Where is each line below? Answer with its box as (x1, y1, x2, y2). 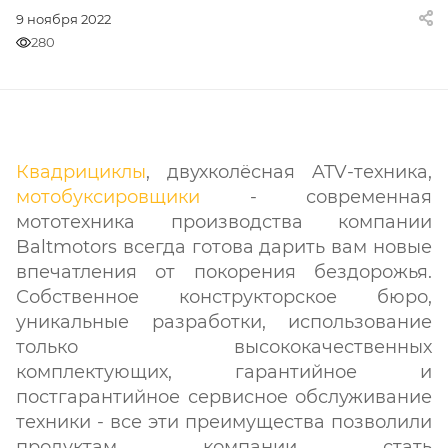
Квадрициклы (16, 161, 146, 183)
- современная (200, 186, 432, 208)
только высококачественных (16, 336, 432, 358)
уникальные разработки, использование (16, 311, 432, 333)
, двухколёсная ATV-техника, (146, 161, 432, 183)
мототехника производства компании (16, 211, 432, 233)
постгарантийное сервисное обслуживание (16, 386, 432, 408)
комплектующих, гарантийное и (16, 361, 432, 383)
